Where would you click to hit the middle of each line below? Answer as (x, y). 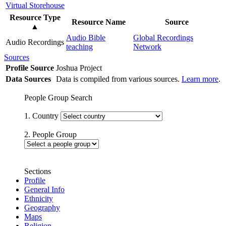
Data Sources (28, 79)
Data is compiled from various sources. (119, 79)
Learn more (200, 79)
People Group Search (58, 97)
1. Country (42, 116)
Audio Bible (86, 37)
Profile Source (30, 68)
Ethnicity (39, 198)
